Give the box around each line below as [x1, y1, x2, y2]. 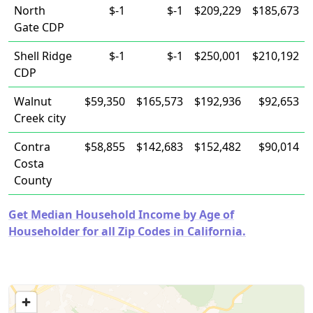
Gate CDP [14, 20, 64, 35]
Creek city [14, 110, 66, 126]
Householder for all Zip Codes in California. [8, 224, 246, 239]
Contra [14, 139, 50, 154]
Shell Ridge [14, 48, 72, 64]
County [14, 173, 52, 188]
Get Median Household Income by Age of [8, 207, 234, 222]
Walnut [14, 94, 52, 109]
